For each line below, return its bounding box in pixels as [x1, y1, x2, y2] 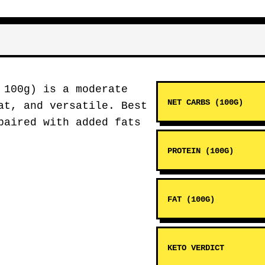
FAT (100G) [167, 195, 215, 204]
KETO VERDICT [167, 243, 224, 253]
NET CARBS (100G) [167, 98, 243, 107]
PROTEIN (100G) [167, 146, 234, 156]
